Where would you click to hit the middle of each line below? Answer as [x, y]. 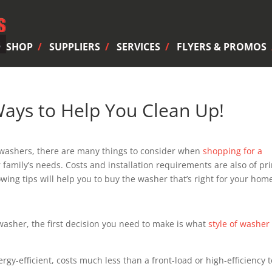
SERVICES [138, 47]
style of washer [239, 224]
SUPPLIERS [74, 47]
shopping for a [233, 151]
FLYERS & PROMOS [221, 47]
